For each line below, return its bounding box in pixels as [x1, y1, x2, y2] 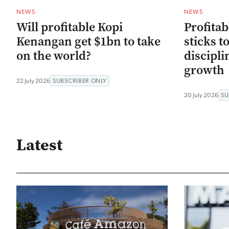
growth [184, 61, 224, 78]
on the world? [16, 47, 91, 64]
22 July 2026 [16, 76, 50, 84]
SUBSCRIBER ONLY [53, 76, 107, 84]
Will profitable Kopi [16, 18, 123, 35]
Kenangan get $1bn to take [16, 33, 161, 50]
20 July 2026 [184, 90, 218, 99]
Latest [16, 133, 62, 156]
